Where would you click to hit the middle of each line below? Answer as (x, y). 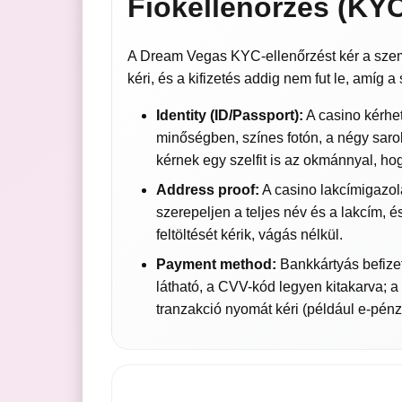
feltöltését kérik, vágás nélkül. (249, 235)
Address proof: (207, 190)
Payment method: (216, 265)
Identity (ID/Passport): (229, 116)
